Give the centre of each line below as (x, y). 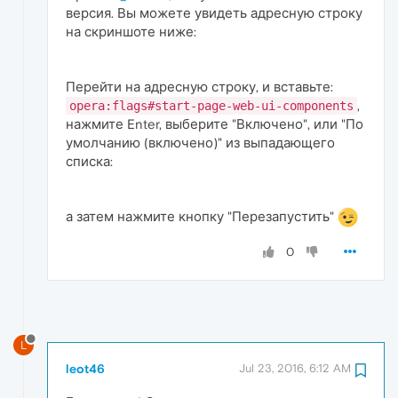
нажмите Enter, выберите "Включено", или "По (215, 123)
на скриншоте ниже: (131, 31)
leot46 (85, 369)
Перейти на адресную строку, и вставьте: (199, 86)
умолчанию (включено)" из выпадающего (200, 142)
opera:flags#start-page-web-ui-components (211, 105)
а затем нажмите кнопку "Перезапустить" (202, 216)
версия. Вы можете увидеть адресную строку (214, 12)
